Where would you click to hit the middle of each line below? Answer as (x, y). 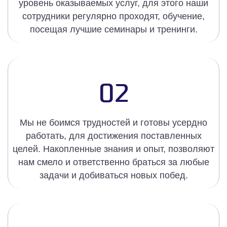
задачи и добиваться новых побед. (113, 176)
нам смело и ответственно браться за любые (113, 162)
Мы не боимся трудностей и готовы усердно (113, 123)
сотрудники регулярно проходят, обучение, (113, 16)
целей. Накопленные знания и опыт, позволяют (113, 149)
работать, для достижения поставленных (113, 136)
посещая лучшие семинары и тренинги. (113, 30)
